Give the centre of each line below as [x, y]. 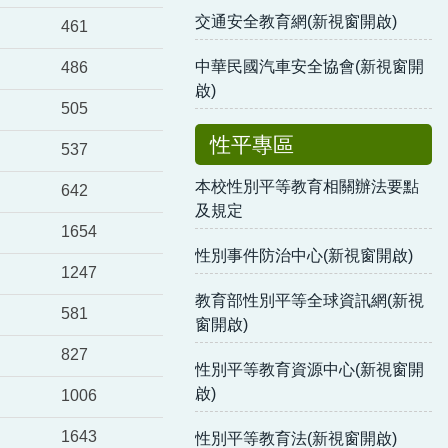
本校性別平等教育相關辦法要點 [307, 186]
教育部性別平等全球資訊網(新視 [310, 300]
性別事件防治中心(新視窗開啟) [304, 255]
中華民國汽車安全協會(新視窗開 [310, 66]
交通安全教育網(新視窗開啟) [296, 21]
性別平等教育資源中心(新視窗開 [310, 369]
